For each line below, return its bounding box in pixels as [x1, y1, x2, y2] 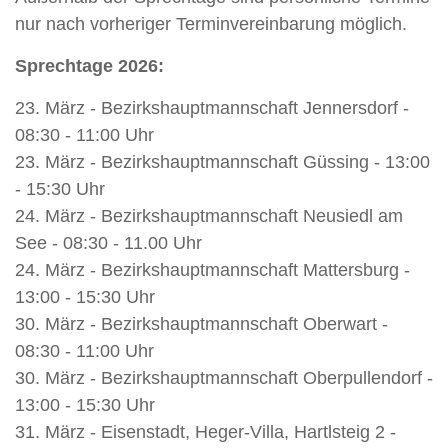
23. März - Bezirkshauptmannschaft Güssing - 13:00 [15, 152, 430, 172]
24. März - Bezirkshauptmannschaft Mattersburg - [15, 260, 410, 280]
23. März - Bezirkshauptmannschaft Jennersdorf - [15, 98, 409, 118]
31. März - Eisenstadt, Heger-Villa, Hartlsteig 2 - [15, 422, 396, 442]
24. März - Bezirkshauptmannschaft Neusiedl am [15, 206, 403, 226]
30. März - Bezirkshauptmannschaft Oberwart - [15, 314, 388, 334]
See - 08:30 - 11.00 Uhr [15, 233, 207, 253]
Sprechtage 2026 [15, 56, 158, 76]
